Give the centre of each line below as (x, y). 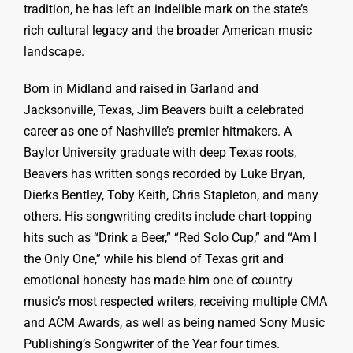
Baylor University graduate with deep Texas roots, (160, 152)
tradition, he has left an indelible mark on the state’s (166, 9)
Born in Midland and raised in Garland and (141, 89)
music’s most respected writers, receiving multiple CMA (175, 301)
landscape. (54, 52)
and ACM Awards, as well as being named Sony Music (174, 323)
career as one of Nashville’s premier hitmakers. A (158, 131)
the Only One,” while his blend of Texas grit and (154, 259)
